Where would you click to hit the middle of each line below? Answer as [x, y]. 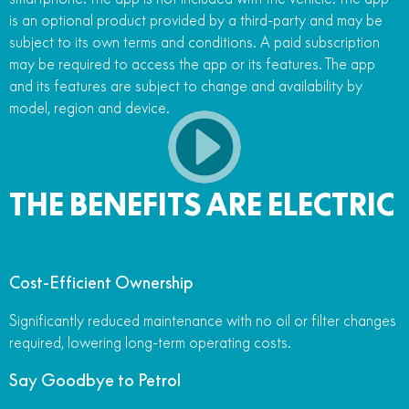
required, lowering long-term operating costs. [150, 342]
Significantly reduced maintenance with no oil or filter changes [203, 320]
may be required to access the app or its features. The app [192, 63]
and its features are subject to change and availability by [186, 85]
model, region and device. [89, 107]
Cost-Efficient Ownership [101, 282]
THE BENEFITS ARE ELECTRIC [202, 204]
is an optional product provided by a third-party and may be [196, 20]
